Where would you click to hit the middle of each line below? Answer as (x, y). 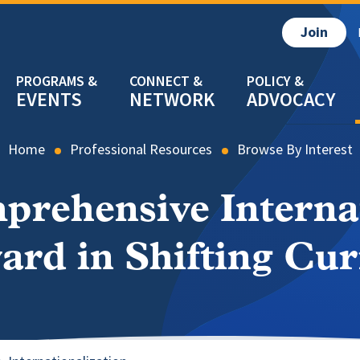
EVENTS (49, 99)
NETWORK (172, 99)
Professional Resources (141, 149)
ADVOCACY (291, 99)
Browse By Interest (295, 149)
